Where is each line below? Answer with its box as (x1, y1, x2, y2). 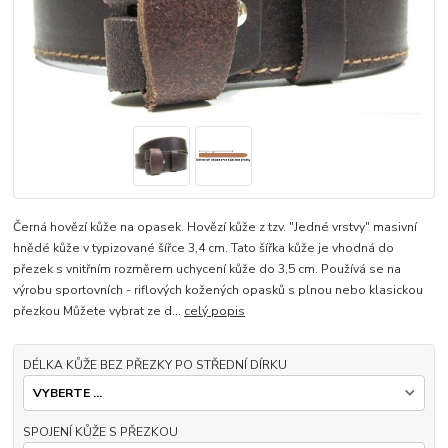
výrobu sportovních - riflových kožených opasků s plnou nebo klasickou (13, 281, 424, 298)
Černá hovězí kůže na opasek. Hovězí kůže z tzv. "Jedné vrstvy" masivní (13, 218, 418, 235)
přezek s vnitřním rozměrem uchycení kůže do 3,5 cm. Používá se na (13, 260, 402, 277)
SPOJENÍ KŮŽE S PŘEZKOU (22, 423, 178, 440)
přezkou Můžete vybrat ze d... (13, 302, 185, 319)
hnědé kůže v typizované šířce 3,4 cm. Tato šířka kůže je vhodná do (13, 239, 395, 256)
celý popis (184, 302, 246, 319)
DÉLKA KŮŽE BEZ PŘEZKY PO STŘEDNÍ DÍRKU (22, 356, 287, 373)
